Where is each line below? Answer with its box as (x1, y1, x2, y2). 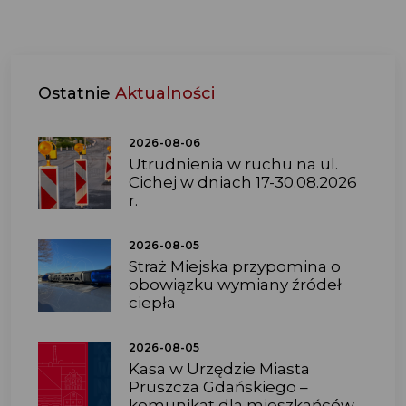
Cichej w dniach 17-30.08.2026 (129, 173, 357, 192)
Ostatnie (38, 83, 115, 104)
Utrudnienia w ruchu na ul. (129, 155, 338, 174)
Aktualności (115, 83, 215, 104)
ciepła (129, 294, 176, 313)
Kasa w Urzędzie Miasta (129, 360, 310, 379)
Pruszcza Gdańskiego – (129, 378, 308, 397)
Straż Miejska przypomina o (129, 257, 341, 276)
